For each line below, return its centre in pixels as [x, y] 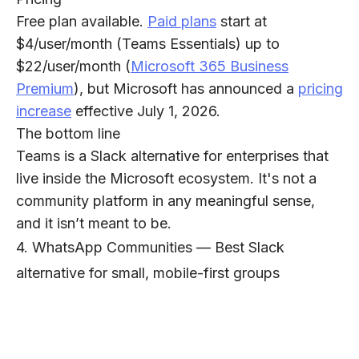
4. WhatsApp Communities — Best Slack [150, 248]
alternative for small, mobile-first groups [148, 273]
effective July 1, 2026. [146, 111]
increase [44, 111]
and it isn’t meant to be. [94, 224]
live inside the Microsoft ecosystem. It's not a [166, 179]
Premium [45, 89]
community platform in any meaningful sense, [165, 201]
